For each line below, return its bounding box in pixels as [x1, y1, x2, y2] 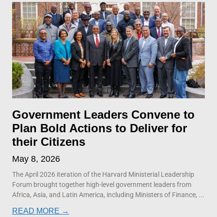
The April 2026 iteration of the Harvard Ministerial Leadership [12, 170, 194, 178]
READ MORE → [12, 206, 69, 215]
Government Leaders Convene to [12, 108, 195, 121]
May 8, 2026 [12, 154, 60, 164]
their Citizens [12, 135, 85, 148]
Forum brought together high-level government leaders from [12, 180, 191, 188]
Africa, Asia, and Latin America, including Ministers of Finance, [12, 190, 197, 199]
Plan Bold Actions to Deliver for [12, 121, 187, 135]
